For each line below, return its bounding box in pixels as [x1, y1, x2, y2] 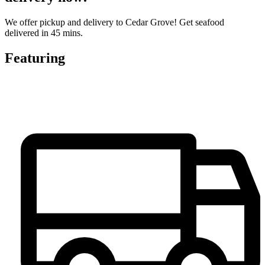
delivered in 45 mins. [5, 27, 83, 38]
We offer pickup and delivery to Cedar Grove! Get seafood [5, 17, 224, 27]
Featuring [5, 50, 65, 66]
